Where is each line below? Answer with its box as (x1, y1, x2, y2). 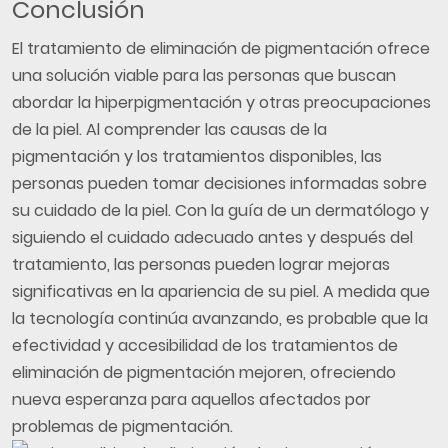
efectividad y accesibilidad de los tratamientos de (12, 334, 398, 357)
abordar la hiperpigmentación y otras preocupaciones (12, 91, 431, 114)
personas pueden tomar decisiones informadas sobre (12, 172, 427, 195)
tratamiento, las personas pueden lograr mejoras (12, 253, 390, 276)
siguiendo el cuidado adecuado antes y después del (12, 226, 413, 249)
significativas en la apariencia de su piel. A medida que (12, 280, 430, 303)
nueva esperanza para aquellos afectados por (12, 388, 371, 411)
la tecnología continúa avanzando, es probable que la (12, 307, 428, 330)
